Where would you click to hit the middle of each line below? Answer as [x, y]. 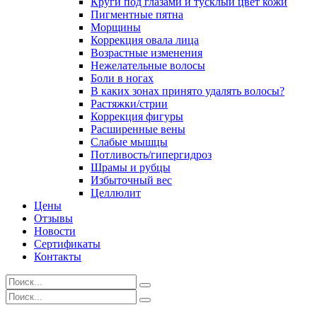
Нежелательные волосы [148, 65]
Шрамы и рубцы [131, 167]
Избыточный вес [131, 180]
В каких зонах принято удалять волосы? [188, 91]
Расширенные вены [138, 129]
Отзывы [53, 218]
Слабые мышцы [129, 142]
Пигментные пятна [137, 15]
